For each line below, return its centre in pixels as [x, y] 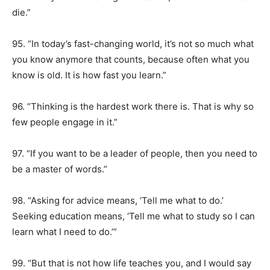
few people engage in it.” [65, 122]
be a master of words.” [60, 169]
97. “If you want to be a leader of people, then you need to [135, 153]
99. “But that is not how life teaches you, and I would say [132, 263]
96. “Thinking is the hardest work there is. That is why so [133, 106]
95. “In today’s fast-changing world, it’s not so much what [133, 44]
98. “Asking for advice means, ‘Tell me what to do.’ [118, 200]
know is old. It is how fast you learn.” [89, 75]
